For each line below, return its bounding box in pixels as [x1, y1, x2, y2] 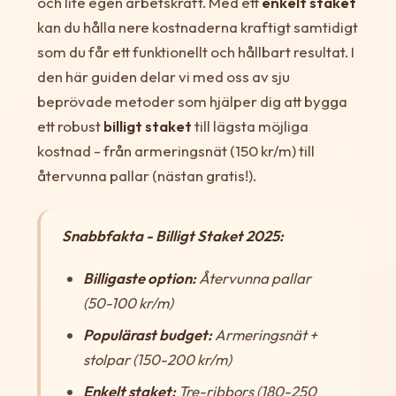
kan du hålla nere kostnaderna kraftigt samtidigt [36, 17, 358, 36]
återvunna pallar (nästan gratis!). [36, 165, 256, 185]
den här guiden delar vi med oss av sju [36, 66, 290, 86]
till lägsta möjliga [191, 116, 308, 135]
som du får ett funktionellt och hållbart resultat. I [36, 42, 354, 61]
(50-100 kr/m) [82, 293, 173, 312]
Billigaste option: [82, 268, 196, 287]
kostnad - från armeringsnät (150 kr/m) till [36, 141, 315, 160]
